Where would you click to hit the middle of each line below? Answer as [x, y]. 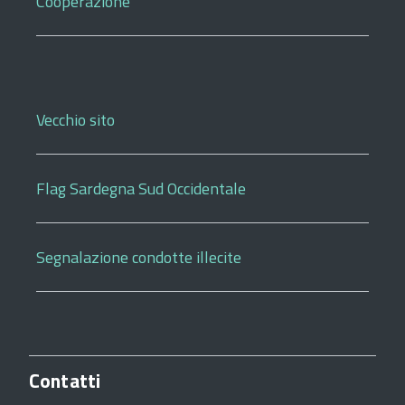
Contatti [65, 380]
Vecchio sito [75, 119]
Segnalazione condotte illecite [139, 257]
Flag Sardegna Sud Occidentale [141, 188]
